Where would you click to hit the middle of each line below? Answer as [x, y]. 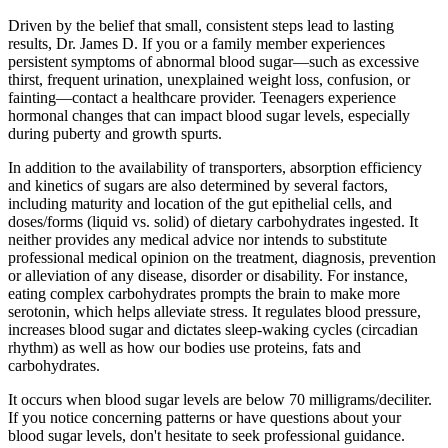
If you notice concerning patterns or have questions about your [204, 418]
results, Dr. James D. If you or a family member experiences [196, 44]
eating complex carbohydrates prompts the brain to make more [204, 294]
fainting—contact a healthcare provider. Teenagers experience [202, 98]
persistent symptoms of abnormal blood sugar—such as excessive [213, 62]
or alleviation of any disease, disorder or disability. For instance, [208, 276]
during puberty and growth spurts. [115, 134]
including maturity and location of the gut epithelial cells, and [200, 204]
